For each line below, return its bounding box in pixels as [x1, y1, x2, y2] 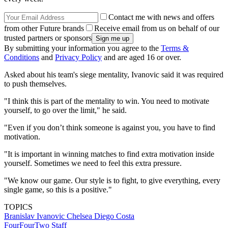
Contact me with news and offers [108, 13, 214, 22]
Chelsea [67, 212, 94, 221]
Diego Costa [94, 212, 134, 221]
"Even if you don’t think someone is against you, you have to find [4, 123, 215, 132]
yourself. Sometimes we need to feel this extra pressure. [4, 159, 182, 168]
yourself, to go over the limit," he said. [4, 106, 127, 115]
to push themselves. [4, 79, 67, 89]
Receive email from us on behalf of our [94, 24, 219, 33]
